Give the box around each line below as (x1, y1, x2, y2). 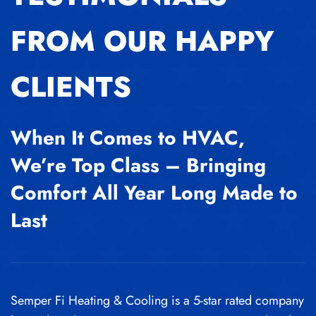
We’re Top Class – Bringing (11, 151, 266, 181)
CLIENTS (11, 66, 131, 108)
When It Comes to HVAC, (11, 123, 245, 153)
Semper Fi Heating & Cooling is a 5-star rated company (11, 291, 304, 310)
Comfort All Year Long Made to (11, 178, 298, 208)
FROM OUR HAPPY (11, 20, 274, 62)
